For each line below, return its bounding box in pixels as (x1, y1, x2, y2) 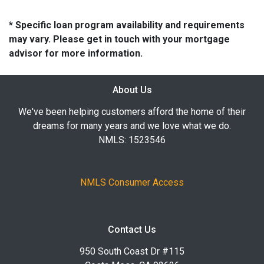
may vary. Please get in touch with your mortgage (9, 34, 230, 45)
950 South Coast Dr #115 (80, 246, 184, 257)
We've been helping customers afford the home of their (18, 106, 246, 117)
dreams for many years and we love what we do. (33, 120, 231, 131)
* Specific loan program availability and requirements (9, 19, 245, 31)
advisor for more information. (9, 48, 143, 59)
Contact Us (108, 224, 156, 235)
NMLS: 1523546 (98, 134, 166, 146)
